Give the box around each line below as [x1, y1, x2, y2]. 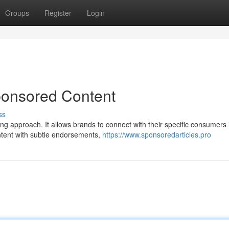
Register [44, 8, 72, 18]
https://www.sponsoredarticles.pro [102, 129, 211, 140]
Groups [5, 8, 29, 18]
